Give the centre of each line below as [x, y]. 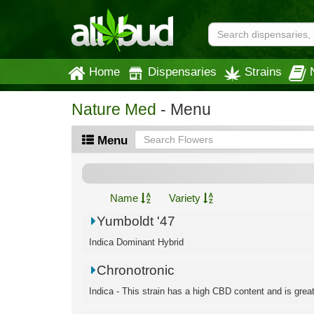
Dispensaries [182, 71]
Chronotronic [136, 270]
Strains [263, 71]
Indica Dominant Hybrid [136, 242]
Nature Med [114, 110]
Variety [186, 198]
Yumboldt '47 [136, 221]
